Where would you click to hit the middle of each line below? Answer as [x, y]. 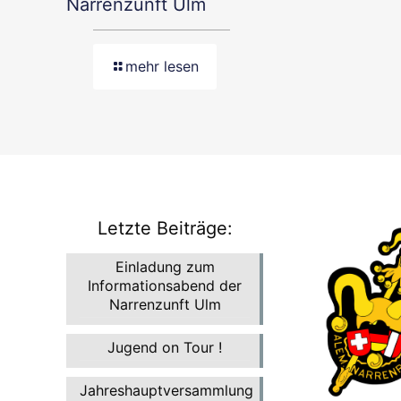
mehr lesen [162, 67]
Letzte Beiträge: [165, 228]
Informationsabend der [165, 285]
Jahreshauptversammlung [166, 390]
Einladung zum [165, 266]
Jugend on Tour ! [165, 347]
